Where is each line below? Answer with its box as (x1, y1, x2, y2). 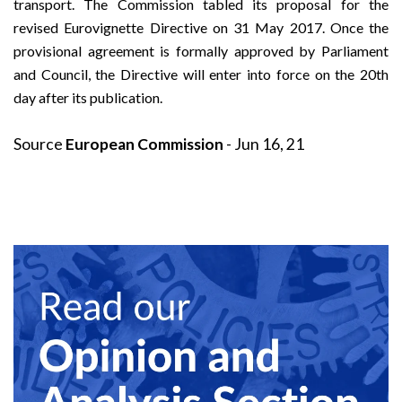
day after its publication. (13, 88, 162, 106)
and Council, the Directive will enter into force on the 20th (13, 65, 389, 83)
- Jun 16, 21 (223, 135, 304, 154)
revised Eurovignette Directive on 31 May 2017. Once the (13, 18, 389, 36)
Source (13, 135, 66, 154)
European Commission (66, 135, 223, 154)
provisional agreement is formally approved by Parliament (13, 41, 389, 59)
